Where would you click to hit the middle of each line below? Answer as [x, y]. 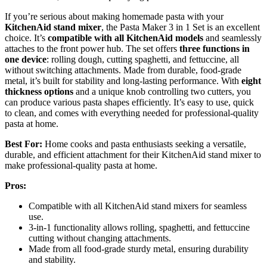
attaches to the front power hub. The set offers [92, 49]
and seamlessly [232, 38]
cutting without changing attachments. [100, 238]
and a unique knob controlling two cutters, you [162, 92]
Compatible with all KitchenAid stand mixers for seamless [138, 206]
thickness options [39, 92]
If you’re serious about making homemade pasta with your [114, 17]
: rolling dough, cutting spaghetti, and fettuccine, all [143, 60]
